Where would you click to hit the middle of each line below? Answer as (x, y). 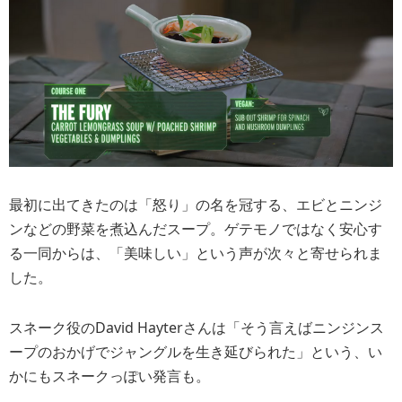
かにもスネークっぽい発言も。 (109, 376)
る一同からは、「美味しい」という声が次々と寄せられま (196, 253)
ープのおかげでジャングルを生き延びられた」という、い (196, 352)
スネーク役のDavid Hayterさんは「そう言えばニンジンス (197, 328)
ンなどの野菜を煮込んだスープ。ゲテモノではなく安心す (196, 229)
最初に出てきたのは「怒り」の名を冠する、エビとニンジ (196, 205)
